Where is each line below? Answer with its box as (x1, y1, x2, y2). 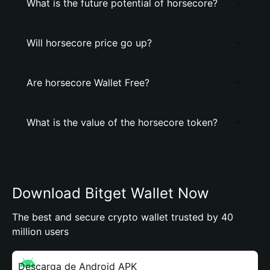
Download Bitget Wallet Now (12, 184, 209, 202)
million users (12, 225, 69, 237)
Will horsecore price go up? (27, 37, 152, 49)
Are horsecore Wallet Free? (27, 77, 149, 89)
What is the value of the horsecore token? (27, 116, 218, 128)
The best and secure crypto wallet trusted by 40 (12, 211, 233, 223)
